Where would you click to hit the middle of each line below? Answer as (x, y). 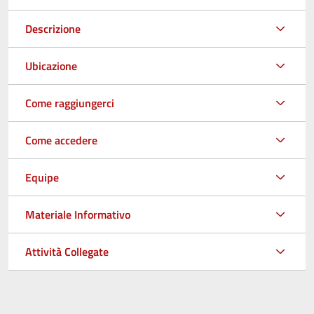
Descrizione (53, 28)
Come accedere (61, 140)
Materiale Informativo (78, 214)
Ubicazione (51, 66)
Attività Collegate (67, 251)
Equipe (42, 177)
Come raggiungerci (70, 103)
